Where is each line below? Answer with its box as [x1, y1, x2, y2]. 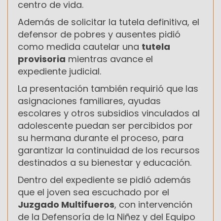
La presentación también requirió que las [18, 82, 198, 95]
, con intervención [114, 198, 192, 211]
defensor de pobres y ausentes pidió [18, 28, 181, 40]
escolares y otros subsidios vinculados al [18, 107, 200, 119]
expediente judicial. [18, 65, 101, 77]
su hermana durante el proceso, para [18, 131, 184, 144]
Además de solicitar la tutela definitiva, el [18, 15, 199, 28]
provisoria [18, 52, 66, 65]
